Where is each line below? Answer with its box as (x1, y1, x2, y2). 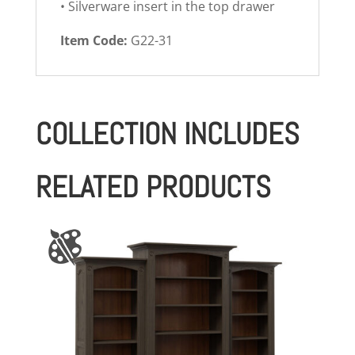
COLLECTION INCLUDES (35, 115, 300, 154)
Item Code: (59, 32, 128, 50)
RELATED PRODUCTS (35, 168, 271, 207)
